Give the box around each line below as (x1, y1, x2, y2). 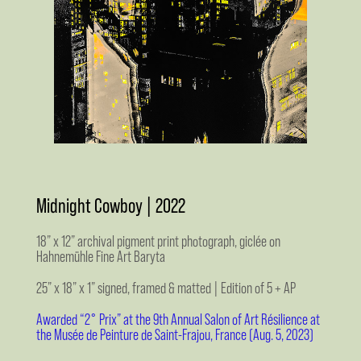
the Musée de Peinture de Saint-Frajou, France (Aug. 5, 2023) (35, 326, 313, 343)
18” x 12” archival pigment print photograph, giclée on (35, 232, 280, 250)
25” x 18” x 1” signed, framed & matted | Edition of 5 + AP (35, 279, 296, 297)
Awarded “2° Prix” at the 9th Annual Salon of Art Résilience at (35, 310, 320, 328)
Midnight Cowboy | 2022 (35, 193, 185, 217)
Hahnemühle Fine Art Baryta (35, 247, 165, 265)
